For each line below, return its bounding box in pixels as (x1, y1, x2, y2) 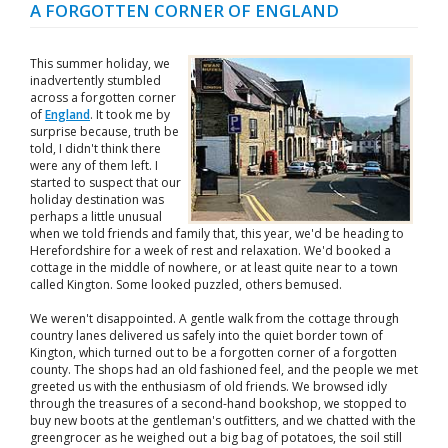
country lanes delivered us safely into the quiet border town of (30, 327, 383, 344)
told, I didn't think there (30, 140, 161, 157)
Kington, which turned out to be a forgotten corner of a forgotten (30, 344, 397, 361)
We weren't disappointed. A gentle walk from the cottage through (30, 310, 399, 327)
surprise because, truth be (30, 123, 179, 140)
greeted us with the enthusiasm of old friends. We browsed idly (30, 378, 387, 395)
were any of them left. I (30, 157, 158, 174)
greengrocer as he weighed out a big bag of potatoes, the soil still (30, 429, 402, 446)
